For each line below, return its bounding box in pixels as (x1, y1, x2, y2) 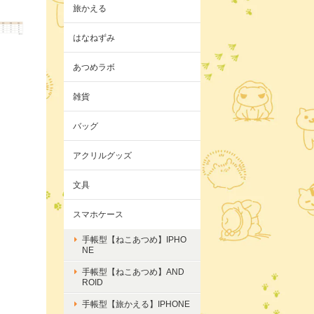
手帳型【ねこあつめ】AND (82, 267, 184, 277)
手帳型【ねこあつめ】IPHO (82, 235, 186, 245)
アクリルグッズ (73, 151, 132, 161)
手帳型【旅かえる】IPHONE (82, 299, 190, 309)
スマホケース (73, 210, 123, 219)
